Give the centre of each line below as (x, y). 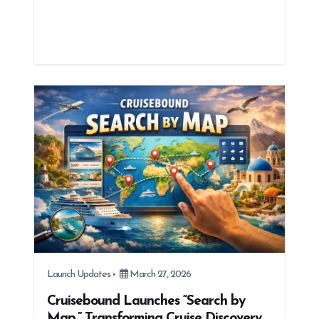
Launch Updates (78, 274)
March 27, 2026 (159, 274)
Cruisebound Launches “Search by (146, 301)
